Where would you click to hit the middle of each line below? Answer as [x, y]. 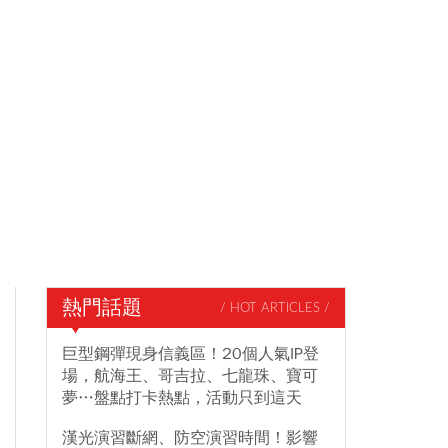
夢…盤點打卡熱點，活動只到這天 [182, 398]
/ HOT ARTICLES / [275, 308]
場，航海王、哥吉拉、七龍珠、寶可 [190, 376]
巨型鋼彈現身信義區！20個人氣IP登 [190, 354]
